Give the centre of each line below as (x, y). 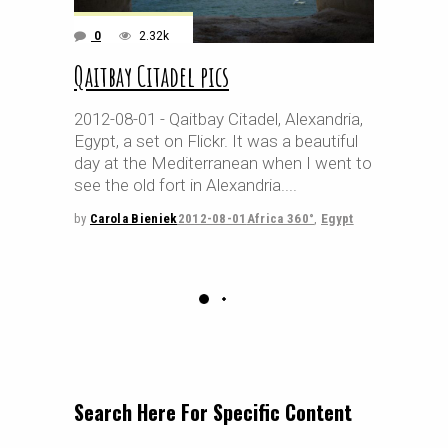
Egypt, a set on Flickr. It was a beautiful (216, 141)
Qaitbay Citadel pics (151, 76)
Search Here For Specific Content (213, 411)
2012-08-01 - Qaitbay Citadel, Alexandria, (218, 119)
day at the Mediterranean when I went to (223, 163)
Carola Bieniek (133, 218)
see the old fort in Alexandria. (179, 185)
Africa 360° (280, 218)
